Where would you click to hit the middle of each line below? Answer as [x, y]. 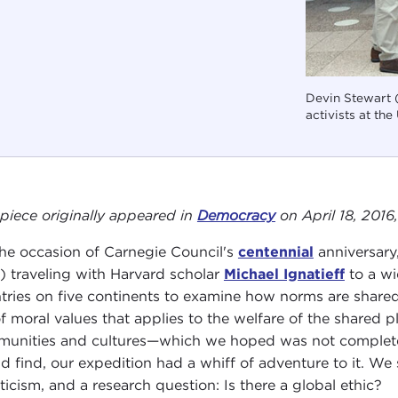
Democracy [236, 215]
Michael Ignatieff [284, 274]
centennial [275, 251]
